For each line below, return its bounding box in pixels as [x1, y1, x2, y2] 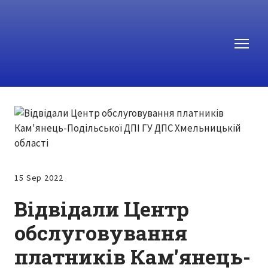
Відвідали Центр [14, 195, 189, 223]
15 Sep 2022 [14, 172, 63, 184]
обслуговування [14, 219, 187, 246]
